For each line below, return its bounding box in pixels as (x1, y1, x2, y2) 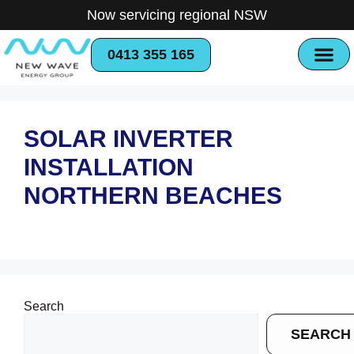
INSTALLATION (24, 154, 194, 181)
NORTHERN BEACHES (24, 183, 282, 209)
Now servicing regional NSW (87, 7, 267, 23)
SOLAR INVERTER (24, 126, 233, 153)
